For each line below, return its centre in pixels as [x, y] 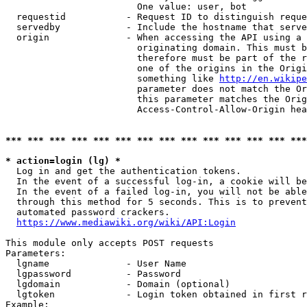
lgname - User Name [96, 263]
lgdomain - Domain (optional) [118, 284]
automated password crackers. [88, 212]
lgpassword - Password [93, 274]
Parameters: [36, 253]
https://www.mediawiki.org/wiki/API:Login [126, 222]
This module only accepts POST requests [110, 243]
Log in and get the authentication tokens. [123, 171]
